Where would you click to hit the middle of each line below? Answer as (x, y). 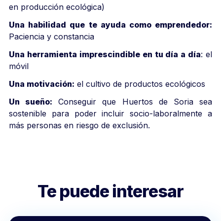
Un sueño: (31, 101)
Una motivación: (42, 84)
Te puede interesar (110, 191)
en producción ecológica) (57, 7)
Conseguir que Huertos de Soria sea (132, 101)
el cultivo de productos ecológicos (140, 84)
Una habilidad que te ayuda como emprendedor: (110, 24)
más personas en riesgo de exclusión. (79, 125)
